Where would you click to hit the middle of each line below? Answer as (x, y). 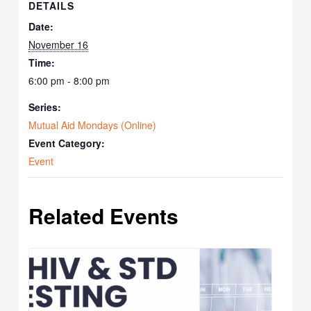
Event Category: (67, 143)
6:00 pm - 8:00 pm (69, 81)
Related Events (104, 216)
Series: (45, 107)
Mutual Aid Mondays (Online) (93, 125)
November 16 (59, 45)
